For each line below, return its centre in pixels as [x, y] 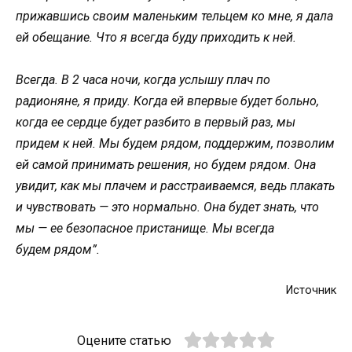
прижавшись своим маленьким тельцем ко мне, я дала [174, 16]
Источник [311, 290]
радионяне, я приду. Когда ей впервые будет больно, [167, 101]
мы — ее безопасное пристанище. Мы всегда [145, 228]
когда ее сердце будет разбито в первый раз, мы [156, 122]
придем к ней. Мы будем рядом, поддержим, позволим [175, 143]
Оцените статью [124, 340]
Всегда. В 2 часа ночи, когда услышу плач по [143, 79]
